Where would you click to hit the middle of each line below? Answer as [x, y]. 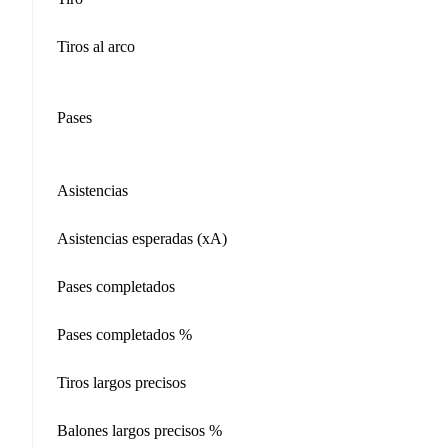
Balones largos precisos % [139, 430]
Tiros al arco [96, 46]
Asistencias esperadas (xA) [142, 238]
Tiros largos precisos [121, 382]
